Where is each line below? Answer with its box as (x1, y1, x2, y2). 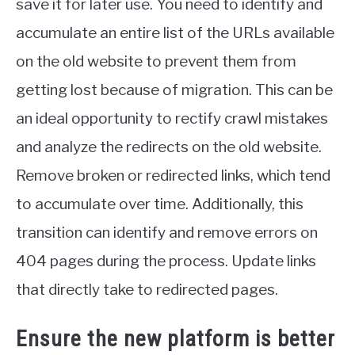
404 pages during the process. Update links (16, 251, 316, 270)
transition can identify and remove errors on (16, 223, 318, 242)
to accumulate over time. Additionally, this (16, 194, 303, 213)
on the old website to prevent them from (16, 52, 296, 71)
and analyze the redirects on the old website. (16, 137, 322, 156)
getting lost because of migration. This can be (16, 80, 333, 99)
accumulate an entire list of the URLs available (16, 23, 334, 42)
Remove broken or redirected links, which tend (16, 166, 330, 185)
